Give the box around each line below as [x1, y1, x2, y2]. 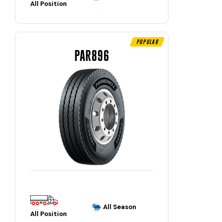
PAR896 [74, 47, 109, 64]
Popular [136, 38, 158, 45]
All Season [103, 202, 136, 211]
